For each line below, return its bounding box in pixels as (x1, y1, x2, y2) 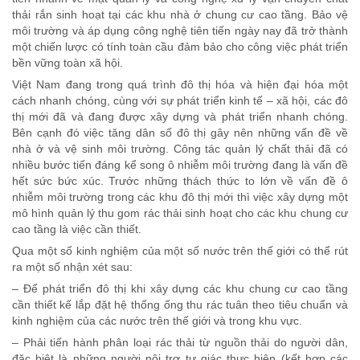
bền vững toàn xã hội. (12, 56, 123, 70)
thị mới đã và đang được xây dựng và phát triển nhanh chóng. (12, 110, 348, 124)
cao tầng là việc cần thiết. (12, 223, 141, 236)
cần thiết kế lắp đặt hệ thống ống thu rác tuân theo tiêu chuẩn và (12, 298, 348, 312)
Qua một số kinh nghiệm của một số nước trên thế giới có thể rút (12, 244, 348, 258)
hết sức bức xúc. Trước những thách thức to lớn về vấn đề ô (12, 174, 348, 188)
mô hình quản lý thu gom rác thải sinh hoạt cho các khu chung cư (12, 207, 348, 220)
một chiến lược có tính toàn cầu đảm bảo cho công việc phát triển (12, 40, 348, 54)
